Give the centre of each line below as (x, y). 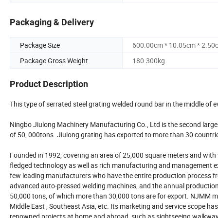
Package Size (40, 45)
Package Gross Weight (54, 61)
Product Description (49, 84)
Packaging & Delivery (52, 22)
